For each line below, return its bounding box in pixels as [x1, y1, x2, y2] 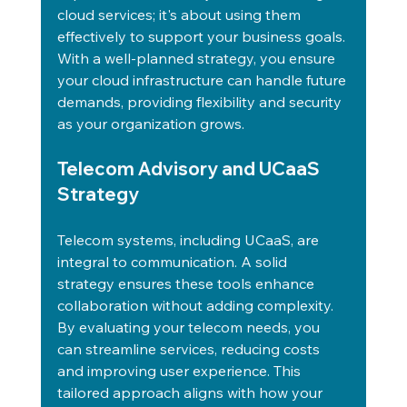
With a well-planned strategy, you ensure [56, 49, 339, 67]
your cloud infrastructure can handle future [56, 71, 350, 89]
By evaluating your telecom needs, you [56, 318, 323, 336]
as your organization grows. [56, 114, 244, 133]
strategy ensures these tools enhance [56, 274, 318, 293]
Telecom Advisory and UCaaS [56, 157, 323, 180]
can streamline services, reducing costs [56, 340, 323, 358]
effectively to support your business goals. [56, 27, 349, 45]
